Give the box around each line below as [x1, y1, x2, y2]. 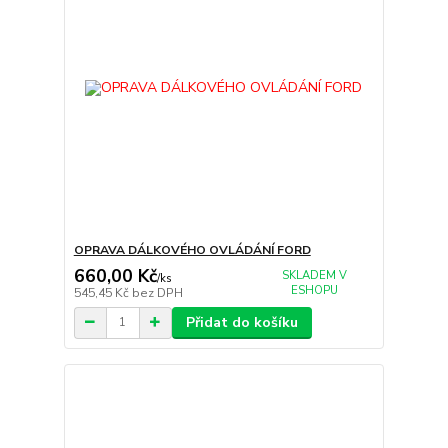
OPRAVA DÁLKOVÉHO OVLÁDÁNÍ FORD [73, 242, 311, 259]
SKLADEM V [281, 268, 347, 283]
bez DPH [131, 284, 183, 301]
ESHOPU [290, 283, 338, 298]
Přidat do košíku [185, 312, 298, 332]
